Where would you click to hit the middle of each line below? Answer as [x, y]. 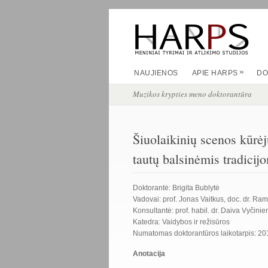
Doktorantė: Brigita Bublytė [176, 188]
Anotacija [149, 254]
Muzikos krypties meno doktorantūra [192, 94]
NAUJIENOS [156, 73]
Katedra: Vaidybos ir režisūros [181, 222]
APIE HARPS [215, 73]
